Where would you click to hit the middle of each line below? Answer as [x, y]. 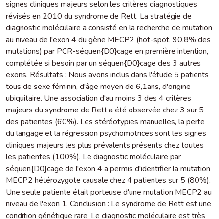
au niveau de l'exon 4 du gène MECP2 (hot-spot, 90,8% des [108, 39]
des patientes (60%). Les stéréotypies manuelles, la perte [105, 121]
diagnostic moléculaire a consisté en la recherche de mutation [109, 28]
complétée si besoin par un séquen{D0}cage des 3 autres [103, 63]
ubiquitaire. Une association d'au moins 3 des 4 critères [99, 98]
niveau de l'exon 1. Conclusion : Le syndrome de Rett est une [109, 204]
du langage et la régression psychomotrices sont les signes [106, 133]
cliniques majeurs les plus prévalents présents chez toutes [105, 145]
